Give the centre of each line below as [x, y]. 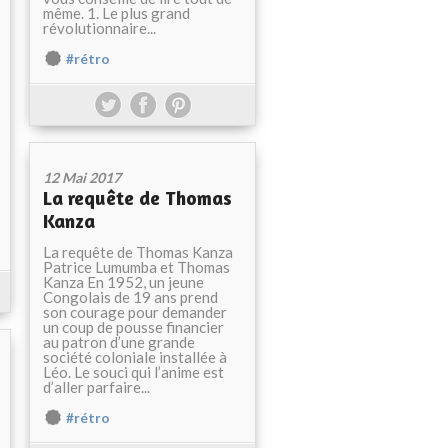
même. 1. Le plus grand [116, 13]
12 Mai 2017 [82, 177]
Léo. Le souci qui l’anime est [133, 372]
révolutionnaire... [99, 28]
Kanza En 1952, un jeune [123, 282]
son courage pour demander [135, 312]
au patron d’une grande [119, 342]
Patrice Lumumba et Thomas [136, 267]
